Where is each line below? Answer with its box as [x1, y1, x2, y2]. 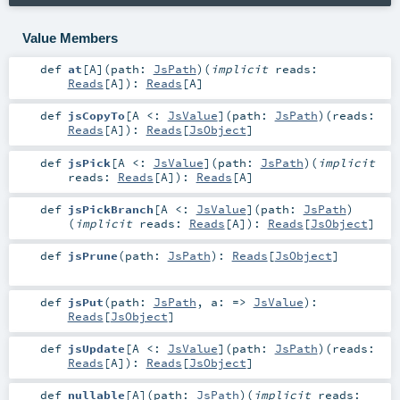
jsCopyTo [67, 108, 125, 123]
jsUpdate [67, 340, 125, 355]
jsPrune [67, 247, 118, 262]
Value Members [21, 29, 118, 46]
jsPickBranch [67, 201, 154, 216]
